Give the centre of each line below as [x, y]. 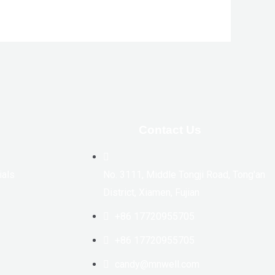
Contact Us [170, 130]
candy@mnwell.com [157, 264]
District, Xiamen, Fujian [151, 192]
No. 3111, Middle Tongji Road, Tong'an [184, 174]
